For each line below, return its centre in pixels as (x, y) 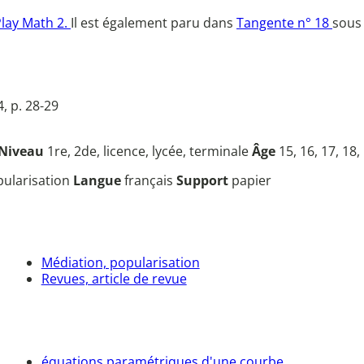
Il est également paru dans (154, 23)
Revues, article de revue (114, 278)
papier (251, 180)
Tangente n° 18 (284, 23)
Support (204, 180)
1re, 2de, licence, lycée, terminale (149, 151)
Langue (99, 180)
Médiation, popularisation (120, 262)
